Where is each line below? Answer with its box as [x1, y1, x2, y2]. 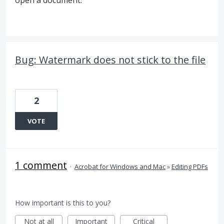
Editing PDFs [171, 162, 208, 171]
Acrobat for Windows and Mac [74, 162, 165, 171]
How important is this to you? [15, 198, 110, 207]
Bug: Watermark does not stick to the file [15, 53, 205, 66]
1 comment [15, 158, 67, 172]
